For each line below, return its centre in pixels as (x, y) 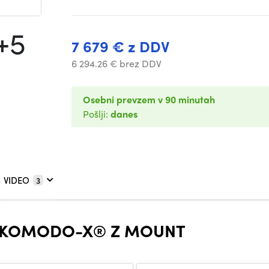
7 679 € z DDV (120, 46)
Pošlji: (97, 114)
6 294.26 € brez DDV (116, 63)
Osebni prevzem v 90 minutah (149, 99)
